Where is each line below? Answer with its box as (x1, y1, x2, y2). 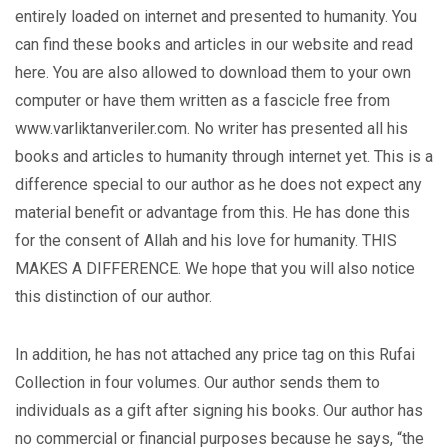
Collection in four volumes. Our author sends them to (15, 373, 380, 392)
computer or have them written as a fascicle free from (15, 91, 390, 110)
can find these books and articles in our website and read (15, 35, 413, 54)
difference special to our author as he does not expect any (15, 175, 422, 194)
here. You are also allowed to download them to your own (15, 63, 411, 82)
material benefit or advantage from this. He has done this (15, 203, 410, 222)
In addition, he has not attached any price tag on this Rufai (15, 345, 415, 364)
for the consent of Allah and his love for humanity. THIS (15, 231, 397, 250)
